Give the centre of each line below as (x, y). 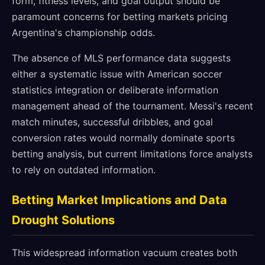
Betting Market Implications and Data (119, 200)
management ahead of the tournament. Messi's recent (132, 106)
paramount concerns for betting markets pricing (120, 17)
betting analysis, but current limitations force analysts (132, 154)
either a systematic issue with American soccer (117, 74)
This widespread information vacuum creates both (125, 253)
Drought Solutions (63, 220)
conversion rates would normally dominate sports (123, 138)
